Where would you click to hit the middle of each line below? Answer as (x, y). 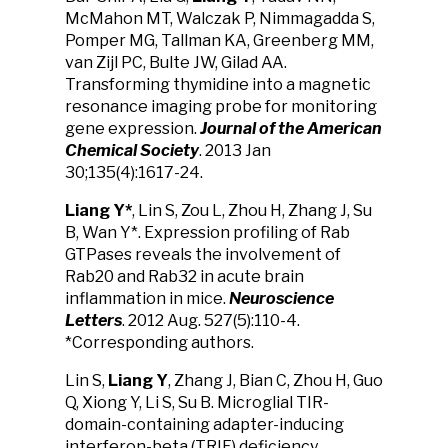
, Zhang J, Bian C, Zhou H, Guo (275, 380)
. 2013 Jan (235, 150)
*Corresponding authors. (161, 342)
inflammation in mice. (147, 298)
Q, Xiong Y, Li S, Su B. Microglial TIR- (197, 402)
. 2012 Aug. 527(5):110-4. (211, 320)
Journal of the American (291, 128)
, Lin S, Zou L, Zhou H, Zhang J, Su (252, 210)
